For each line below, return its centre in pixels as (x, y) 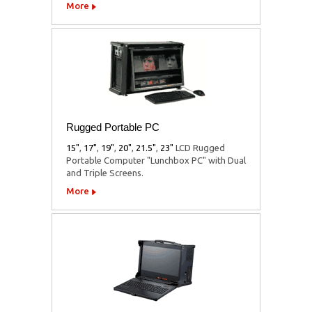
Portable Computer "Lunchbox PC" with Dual (156, 160)
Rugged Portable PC (113, 127)
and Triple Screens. (105, 172)
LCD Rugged (199, 147)
